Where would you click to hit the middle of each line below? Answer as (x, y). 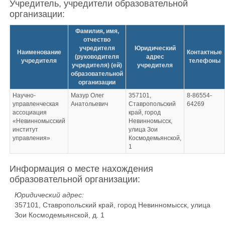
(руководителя (97, 57)
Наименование (39, 52)
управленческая (35, 104)
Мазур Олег (87, 95)
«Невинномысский (39, 121)
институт (25, 130)
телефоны (204, 61)
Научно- (24, 95)
